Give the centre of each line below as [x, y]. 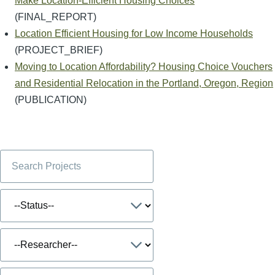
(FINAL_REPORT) [56, 17]
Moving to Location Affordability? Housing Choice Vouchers [144, 67]
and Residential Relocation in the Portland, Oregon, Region [144, 83]
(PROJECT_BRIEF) [59, 50]
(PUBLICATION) [51, 100]
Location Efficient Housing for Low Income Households [134, 33]
